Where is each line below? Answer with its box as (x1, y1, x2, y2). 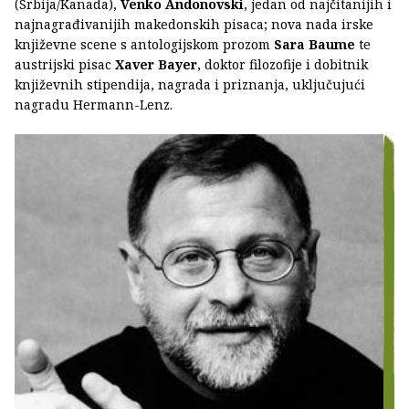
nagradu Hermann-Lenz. (15, 95, 173, 113)
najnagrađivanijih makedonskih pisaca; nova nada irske (15, 15, 373, 33)
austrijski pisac (15, 55, 111, 73)
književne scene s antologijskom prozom (15, 35, 274, 53)
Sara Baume (274, 35, 359, 53)
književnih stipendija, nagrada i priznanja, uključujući (15, 75, 365, 93)
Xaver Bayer (111, 55, 197, 73)
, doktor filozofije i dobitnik (197, 55, 368, 73)
